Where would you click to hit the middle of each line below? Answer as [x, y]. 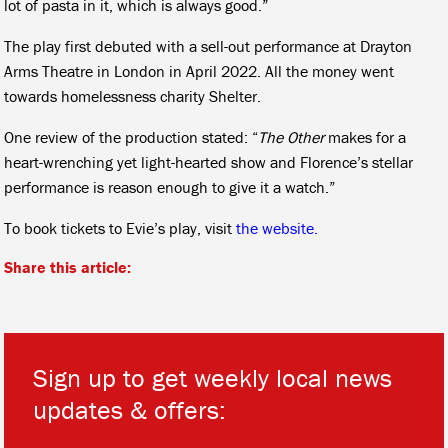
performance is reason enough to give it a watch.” [170, 186]
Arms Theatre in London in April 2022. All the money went [199, 70]
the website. [277, 227]
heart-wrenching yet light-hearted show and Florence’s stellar [209, 161]
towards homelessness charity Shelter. [133, 95]
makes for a [365, 136]
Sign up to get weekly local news [213, 377]
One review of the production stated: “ [131, 136]
